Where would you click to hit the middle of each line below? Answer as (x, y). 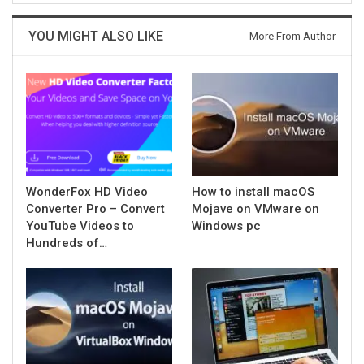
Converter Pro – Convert (95, 209)
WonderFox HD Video (87, 192)
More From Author (292, 36)
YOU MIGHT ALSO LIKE (96, 36)
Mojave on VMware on (256, 209)
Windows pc (226, 226)
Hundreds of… (67, 243)
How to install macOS (253, 192)
